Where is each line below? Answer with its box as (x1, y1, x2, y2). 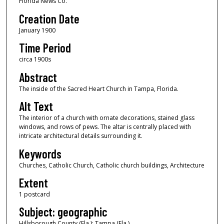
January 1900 (18, 25, 55, 34)
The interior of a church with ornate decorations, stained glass (18, 113, 194, 122)
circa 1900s (18, 55, 51, 64)
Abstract (18, 69, 57, 84)
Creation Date (18, 11, 79, 26)
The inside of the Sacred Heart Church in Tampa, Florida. (18, 84, 178, 93)
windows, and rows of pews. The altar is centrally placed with (18, 122, 191, 131)
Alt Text (18, 99, 53, 114)
